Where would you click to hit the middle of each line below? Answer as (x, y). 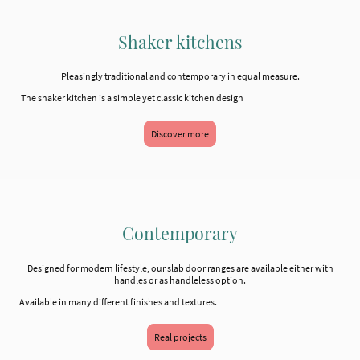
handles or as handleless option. (180, 280)
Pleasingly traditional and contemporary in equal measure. (180, 76)
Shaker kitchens (180, 41)
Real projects (180, 337)
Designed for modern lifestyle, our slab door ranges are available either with (180, 268)
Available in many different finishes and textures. (118, 301)
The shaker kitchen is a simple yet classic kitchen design (131, 98)
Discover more (180, 133)
